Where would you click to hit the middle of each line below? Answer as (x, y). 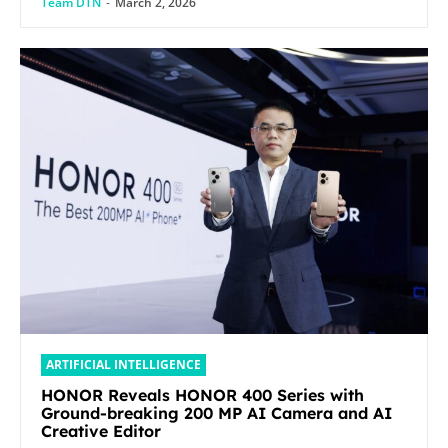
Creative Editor (101, 430)
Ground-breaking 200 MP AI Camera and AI (216, 412)
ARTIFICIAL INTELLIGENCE (123, 364)
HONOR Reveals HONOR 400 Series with (202, 394)
